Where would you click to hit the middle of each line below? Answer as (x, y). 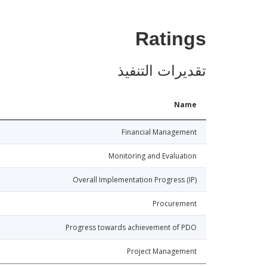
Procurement (175, 203)
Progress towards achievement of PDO (131, 227)
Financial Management (159, 132)
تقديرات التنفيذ (162, 70)
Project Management (162, 251)
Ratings (171, 41)
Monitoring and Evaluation (153, 156)
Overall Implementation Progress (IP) (135, 179)
